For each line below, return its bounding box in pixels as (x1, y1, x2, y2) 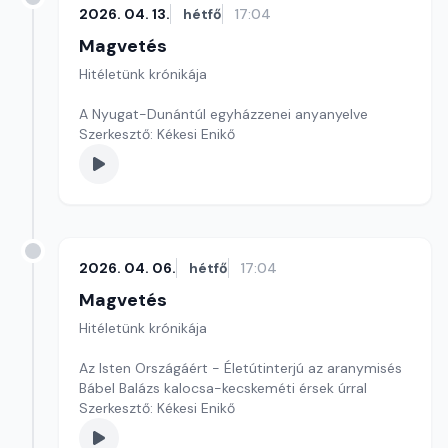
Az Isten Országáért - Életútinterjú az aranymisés (79, 359, 402, 377)
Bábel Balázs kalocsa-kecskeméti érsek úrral (79, 379, 371, 397)
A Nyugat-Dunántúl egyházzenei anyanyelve (79, 105, 372, 123)
